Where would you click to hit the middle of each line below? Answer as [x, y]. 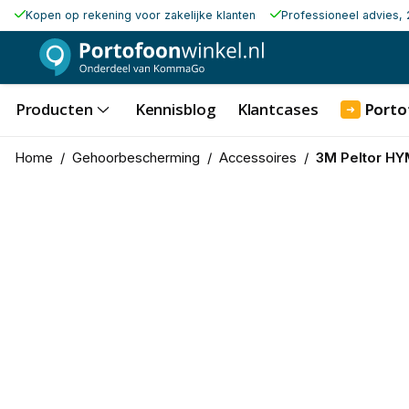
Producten [54, 109]
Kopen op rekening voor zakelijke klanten [140, 15]
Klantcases [278, 109]
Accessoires [257, 157]
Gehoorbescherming [136, 157]
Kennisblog [175, 109]
